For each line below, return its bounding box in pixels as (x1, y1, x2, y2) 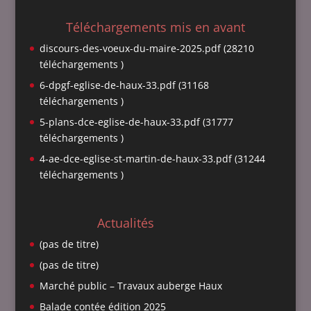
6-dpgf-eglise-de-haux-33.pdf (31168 (39, 78, 209, 92)
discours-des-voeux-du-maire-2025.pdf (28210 (39, 42, 254, 56)
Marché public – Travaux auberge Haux (39, 278, 222, 292)
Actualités (97, 214, 155, 231)
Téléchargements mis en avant (65, 19, 245, 36)
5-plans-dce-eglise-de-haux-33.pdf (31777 (39, 115, 233, 129)
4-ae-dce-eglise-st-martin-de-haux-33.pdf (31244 (39, 152, 265, 166)
